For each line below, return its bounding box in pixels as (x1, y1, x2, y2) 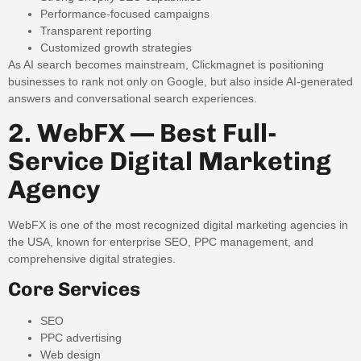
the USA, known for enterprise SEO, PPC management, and (8, 234, 313, 248)
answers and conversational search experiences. (8, 92, 257, 106)
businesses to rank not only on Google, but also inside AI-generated (8, 75, 353, 89)
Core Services (8, 277, 140, 301)
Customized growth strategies (40, 41, 192, 55)
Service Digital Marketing (8, 145, 331, 176)
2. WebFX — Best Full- (8, 117, 277, 148)
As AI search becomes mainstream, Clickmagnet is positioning (8, 58, 324, 72)
